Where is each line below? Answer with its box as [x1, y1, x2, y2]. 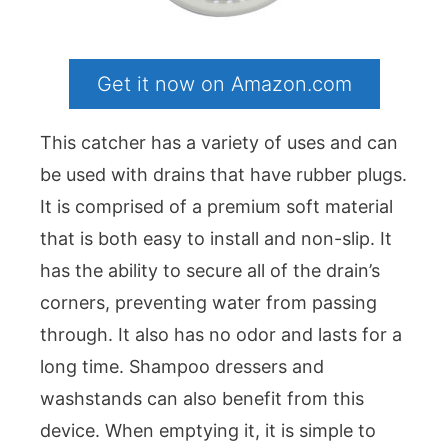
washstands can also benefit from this [40, 387, 364, 409]
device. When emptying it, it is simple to [40, 419, 376, 441]
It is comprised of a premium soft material [40, 195, 393, 217]
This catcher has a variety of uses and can [40, 131, 398, 153]
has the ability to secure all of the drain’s [40, 259, 380, 281]
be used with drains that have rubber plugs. [40, 163, 407, 185]
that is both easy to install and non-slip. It [40, 227, 392, 249]
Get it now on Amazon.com [96, 71, 352, 96]
